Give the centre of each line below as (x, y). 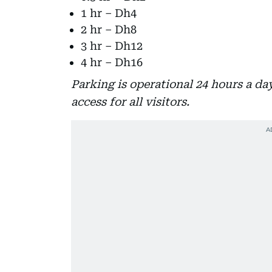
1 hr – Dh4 (109, 13)
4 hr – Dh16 (112, 62)
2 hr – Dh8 (109, 29)
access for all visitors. (130, 101)
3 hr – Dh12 (112, 46)
